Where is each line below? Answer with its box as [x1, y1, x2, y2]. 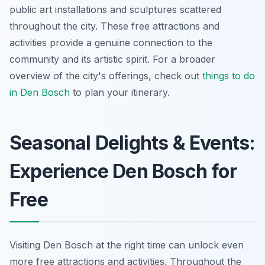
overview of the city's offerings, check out [9, 69, 202, 82]
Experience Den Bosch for [9, 159, 237, 183]
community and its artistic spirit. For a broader [9, 53, 215, 65]
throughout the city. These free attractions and [9, 20, 219, 32]
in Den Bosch [9, 86, 70, 98]
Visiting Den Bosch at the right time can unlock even [9, 238, 244, 251]
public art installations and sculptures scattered [9, 3, 221, 15]
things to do [202, 69, 255, 82]
